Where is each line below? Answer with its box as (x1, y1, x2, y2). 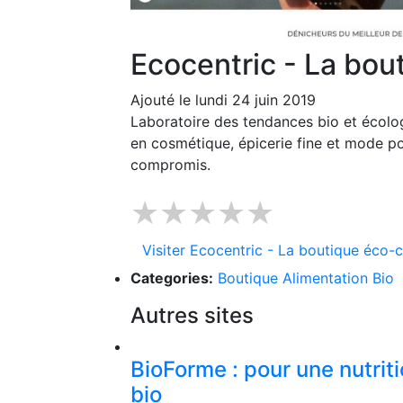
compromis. (130, 156, 210, 175)
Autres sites (130, 302, 254, 329)
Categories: (130, 269, 213, 288)
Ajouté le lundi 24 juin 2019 (130, 91, 316, 110)
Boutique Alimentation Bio (218, 269, 394, 288)
